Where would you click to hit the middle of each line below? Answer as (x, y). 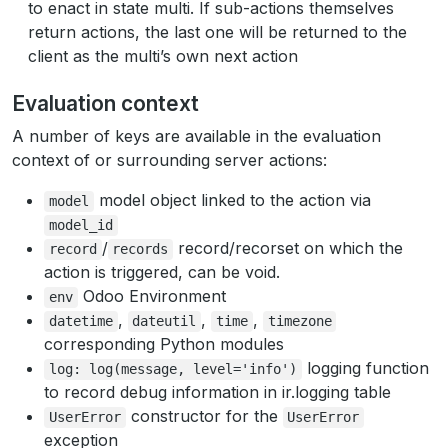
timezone (299, 321)
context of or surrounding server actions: (169, 160)
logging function (365, 368)
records (140, 249)
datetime (80, 321)
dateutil (164, 321)
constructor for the (204, 416)
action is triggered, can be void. (162, 272)
